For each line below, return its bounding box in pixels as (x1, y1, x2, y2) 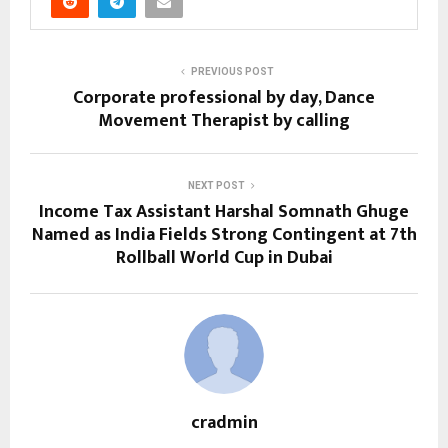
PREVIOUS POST (190, 65, 274, 77)
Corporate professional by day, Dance (73, 82, 375, 113)
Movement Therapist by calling (98, 105, 350, 136)
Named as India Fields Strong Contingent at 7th (31, 219, 417, 250)
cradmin (190, 407, 258, 438)
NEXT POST (187, 179, 245, 191)
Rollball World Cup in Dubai (115, 242, 333, 273)
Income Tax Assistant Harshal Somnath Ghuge (39, 196, 409, 227)
